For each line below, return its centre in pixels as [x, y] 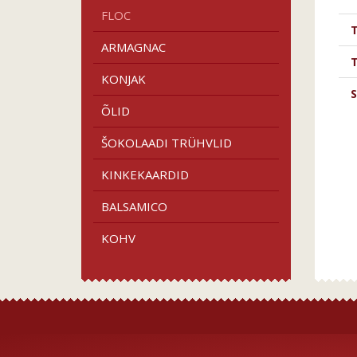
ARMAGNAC [133, 47]
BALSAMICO [134, 206]
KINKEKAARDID [145, 175]
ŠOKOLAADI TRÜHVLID [167, 143]
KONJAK [124, 79]
